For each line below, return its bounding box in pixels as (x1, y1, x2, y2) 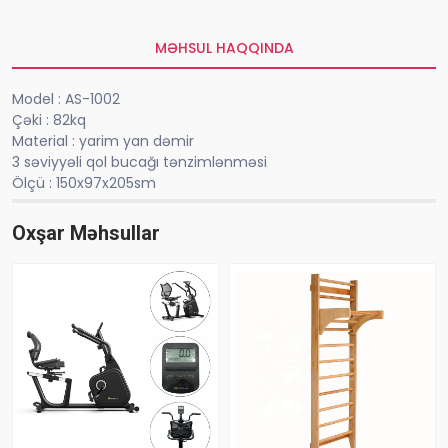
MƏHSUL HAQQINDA (154, 38, 294, 59)
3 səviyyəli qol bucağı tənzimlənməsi (12, 152, 271, 173)
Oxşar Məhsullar (12, 221, 160, 246)
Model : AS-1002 (12, 89, 120, 110)
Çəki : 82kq (12, 110, 86, 131)
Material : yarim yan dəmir (12, 131, 194, 152)
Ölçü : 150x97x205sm (12, 173, 156, 194)
